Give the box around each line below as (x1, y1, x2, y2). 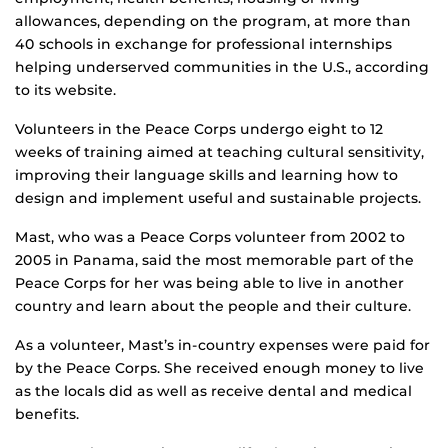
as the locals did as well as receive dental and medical (15, 382, 412, 401)
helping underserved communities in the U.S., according (15, 58, 429, 77)
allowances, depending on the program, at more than (15, 12, 411, 31)
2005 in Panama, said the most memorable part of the (15, 251, 414, 270)
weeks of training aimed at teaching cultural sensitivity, (15, 143, 424, 162)
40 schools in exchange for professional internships (15, 35, 392, 54)
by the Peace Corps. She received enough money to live (15, 359, 424, 378)
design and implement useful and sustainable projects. (15, 189, 421, 208)
